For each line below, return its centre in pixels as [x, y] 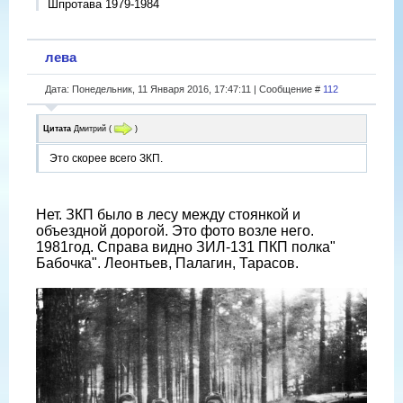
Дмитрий [90, 128]
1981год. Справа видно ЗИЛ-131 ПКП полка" [186, 247]
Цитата [57, 128]
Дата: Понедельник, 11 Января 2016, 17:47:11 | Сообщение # [184, 89]
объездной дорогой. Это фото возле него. [175, 231]
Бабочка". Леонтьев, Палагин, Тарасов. [167, 264]
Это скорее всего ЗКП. [106, 159]
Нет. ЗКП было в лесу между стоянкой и [168, 215]
